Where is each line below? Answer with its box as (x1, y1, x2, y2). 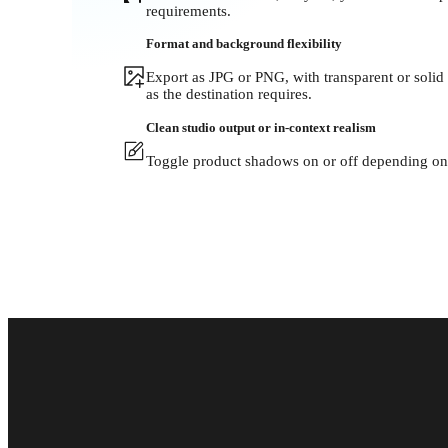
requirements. (146, 2, 231, 19)
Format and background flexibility (146, 36, 342, 52)
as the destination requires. (146, 86, 312, 103)
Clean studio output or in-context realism (146, 119, 376, 135)
